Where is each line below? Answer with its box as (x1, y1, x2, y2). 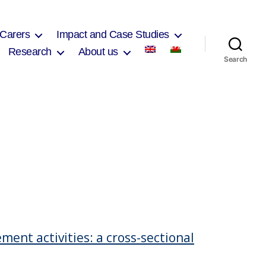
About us (78, 46, 118, 58)
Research (8, 46, 52, 58)
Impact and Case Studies (56, 28, 169, 40)
